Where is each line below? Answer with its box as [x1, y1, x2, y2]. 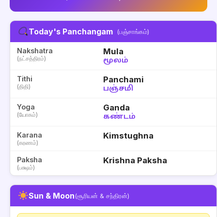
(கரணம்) [17, 139, 38, 146]
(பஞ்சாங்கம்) [116, 27, 149, 35]
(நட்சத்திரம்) [17, 55, 46, 62]
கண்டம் [103, 112, 136, 122]
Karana [17, 131, 42, 139]
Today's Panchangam [28, 27, 117, 36]
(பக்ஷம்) [17, 164, 35, 171]
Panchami [103, 75, 144, 84]
